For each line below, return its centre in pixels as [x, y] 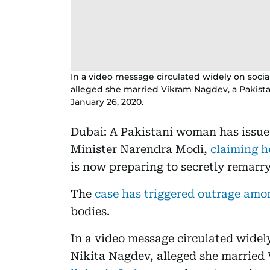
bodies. [90, 211]
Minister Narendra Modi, [140, 149]
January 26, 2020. [107, 102]
